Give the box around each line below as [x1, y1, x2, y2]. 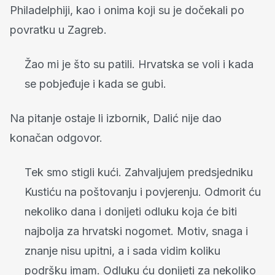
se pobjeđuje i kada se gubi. [25, 77, 166, 91]
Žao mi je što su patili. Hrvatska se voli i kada [25, 58, 254, 71]
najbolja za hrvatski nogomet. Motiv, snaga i [25, 225, 248, 238]
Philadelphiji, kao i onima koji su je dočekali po [10, 4, 244, 17]
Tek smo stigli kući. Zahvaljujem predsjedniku [25, 166, 253, 179]
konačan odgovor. [10, 131, 103, 145]
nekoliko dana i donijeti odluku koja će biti [25, 205, 237, 219]
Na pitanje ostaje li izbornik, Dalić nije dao [10, 112, 222, 125]
